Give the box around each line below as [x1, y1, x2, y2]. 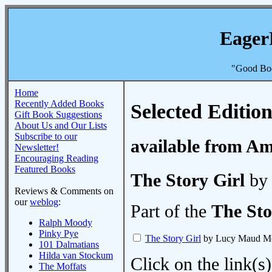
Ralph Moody [39, 217, 92, 228]
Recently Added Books [15, 98, 104, 109]
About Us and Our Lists [15, 120, 107, 131]
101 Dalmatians [39, 239, 99, 250]
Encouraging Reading [15, 153, 98, 163]
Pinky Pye [39, 228, 78, 239]
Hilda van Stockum [39, 250, 113, 260]
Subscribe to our [15, 131, 77, 141]
